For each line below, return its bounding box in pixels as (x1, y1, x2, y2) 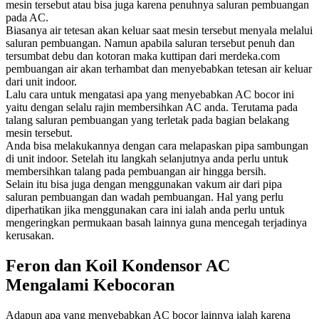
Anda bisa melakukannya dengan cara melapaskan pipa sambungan (6, 139, 308, 152)
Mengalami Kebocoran (6, 275, 174, 294)
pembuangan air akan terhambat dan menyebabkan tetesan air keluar (6, 62, 312, 75)
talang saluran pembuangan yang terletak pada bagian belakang (6, 113, 289, 126)
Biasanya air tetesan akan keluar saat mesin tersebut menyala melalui (6, 23, 313, 36)
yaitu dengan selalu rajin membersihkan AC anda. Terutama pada (6, 100, 298, 113)
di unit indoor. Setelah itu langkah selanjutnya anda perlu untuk (6, 152, 288, 164)
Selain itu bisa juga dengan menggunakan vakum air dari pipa (6, 177, 282, 190)
